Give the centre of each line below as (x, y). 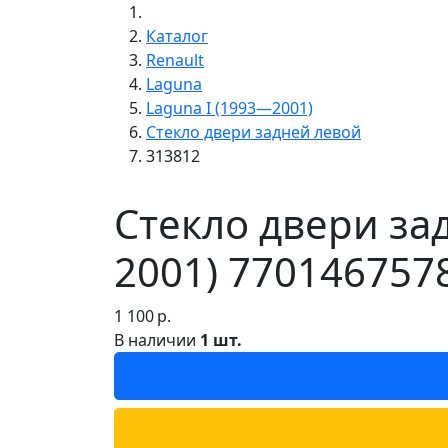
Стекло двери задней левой (253, 131)
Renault (175, 59)
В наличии (157, 339)
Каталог (177, 35)
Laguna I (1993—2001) (229, 107)
